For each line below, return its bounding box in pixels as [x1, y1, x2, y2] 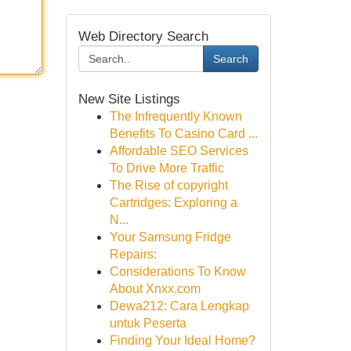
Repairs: [109, 248, 157, 261]
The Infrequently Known [109, 110, 242, 123]
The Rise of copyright [109, 179, 228, 192]
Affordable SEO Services [109, 144, 248, 157]
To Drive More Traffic [109, 161, 224, 175]
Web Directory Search [78, 28, 208, 44]
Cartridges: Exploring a [109, 196, 237, 209]
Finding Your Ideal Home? [109, 334, 255, 347]
